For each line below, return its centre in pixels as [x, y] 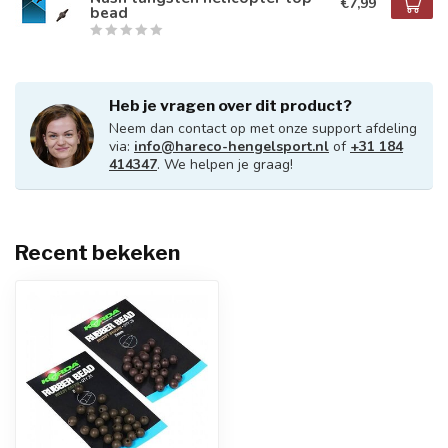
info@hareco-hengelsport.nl [231, 146]
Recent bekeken [97, 252]
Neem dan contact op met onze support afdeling [263, 128]
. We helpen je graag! [225, 164]
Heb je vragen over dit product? [230, 105]
